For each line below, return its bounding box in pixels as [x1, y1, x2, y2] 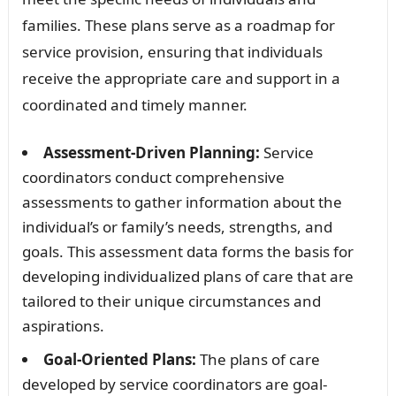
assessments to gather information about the [21, 192, 342, 213]
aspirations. [21, 316, 104, 337]
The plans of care [195, 349, 320, 370]
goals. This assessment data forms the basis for [21, 241, 354, 263]
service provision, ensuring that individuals [21, 42, 323, 63]
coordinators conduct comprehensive [21, 167, 285, 188]
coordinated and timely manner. [21, 95, 247, 116]
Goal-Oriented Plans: [42, 349, 196, 370]
